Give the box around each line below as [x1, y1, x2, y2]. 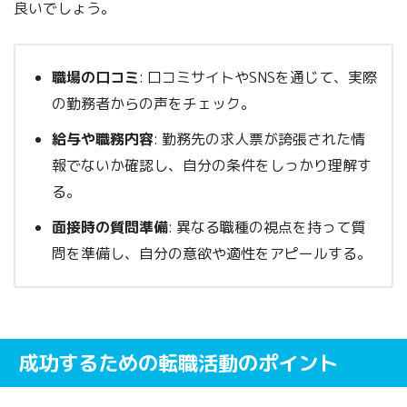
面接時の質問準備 [52, 216, 168, 237]
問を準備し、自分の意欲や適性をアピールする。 [52, 243, 372, 263]
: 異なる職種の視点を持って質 [168, 216, 365, 237]
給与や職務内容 [52, 128, 154, 149]
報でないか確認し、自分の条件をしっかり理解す [52, 154, 372, 175]
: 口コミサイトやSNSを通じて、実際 [139, 66, 377, 87]
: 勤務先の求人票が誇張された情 [154, 128, 365, 149]
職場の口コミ [52, 66, 139, 87]
